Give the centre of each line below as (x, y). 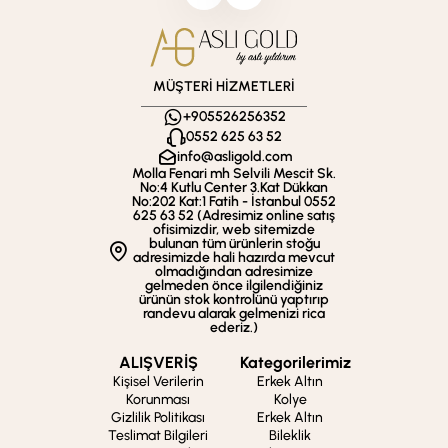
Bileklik (290, 435)
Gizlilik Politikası (158, 417)
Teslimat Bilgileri (158, 435)
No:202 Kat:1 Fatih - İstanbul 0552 (234, 201)
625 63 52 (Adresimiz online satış (234, 215)
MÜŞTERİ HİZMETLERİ (224, 86)
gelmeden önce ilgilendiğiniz (234, 285)
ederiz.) (234, 327)
